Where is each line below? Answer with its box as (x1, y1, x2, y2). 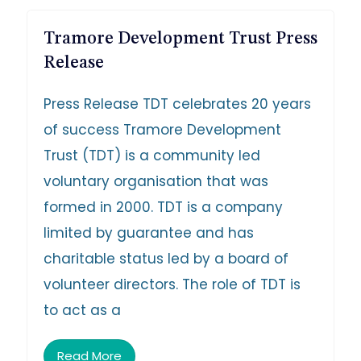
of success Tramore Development (43, 120, 281, 140)
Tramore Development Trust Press (43, 30, 317, 48)
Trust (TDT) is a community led (43, 146, 260, 166)
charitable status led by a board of (43, 249, 288, 269)
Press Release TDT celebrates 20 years (43, 94, 311, 114)
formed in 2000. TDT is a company (43, 197, 283, 218)
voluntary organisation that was (43, 172, 268, 192)
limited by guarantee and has (43, 223, 254, 243)
